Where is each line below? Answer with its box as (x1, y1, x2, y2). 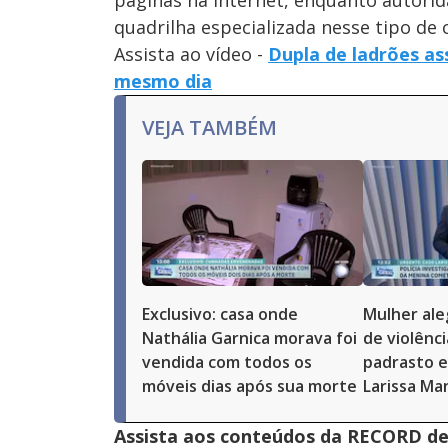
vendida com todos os (142, 351, 312, 374)
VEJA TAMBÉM (142, 114, 277, 142)
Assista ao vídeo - (114, 42, 268, 67)
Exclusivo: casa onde (142, 303, 298, 326)
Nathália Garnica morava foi (142, 327, 357, 350)
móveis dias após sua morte (142, 375, 357, 398)
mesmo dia (114, 69, 212, 94)
